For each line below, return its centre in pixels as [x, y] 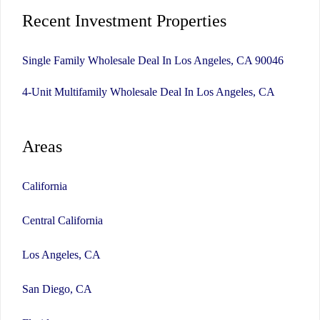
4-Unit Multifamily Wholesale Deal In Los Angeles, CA [149, 91]
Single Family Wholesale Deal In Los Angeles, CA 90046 [153, 60]
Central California [62, 220]
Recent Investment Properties [124, 20]
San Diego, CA [57, 289]
